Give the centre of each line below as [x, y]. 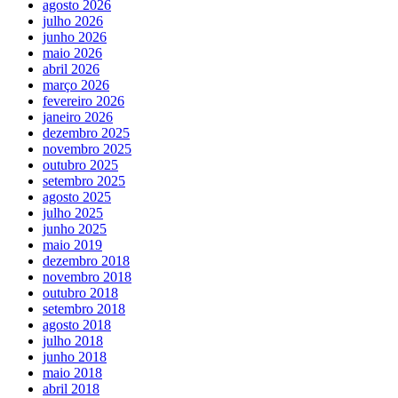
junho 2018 [75, 356]
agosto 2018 [77, 324]
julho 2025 [73, 212]
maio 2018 [72, 372]
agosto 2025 [77, 196]
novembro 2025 [87, 148]
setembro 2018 [84, 308]
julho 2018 [73, 340]
